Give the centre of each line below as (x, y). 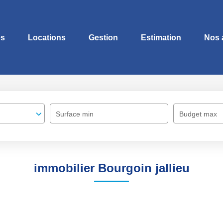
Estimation (161, 37)
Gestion (103, 37)
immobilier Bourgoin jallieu (111, 168)
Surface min (75, 114)
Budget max (198, 114)
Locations (47, 37)
